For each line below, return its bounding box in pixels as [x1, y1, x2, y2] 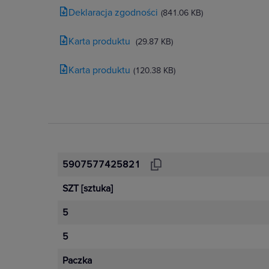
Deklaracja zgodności [68, 7, 158, 19]
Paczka [62, 255, 92, 267]
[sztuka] [81, 183, 113, 195]
